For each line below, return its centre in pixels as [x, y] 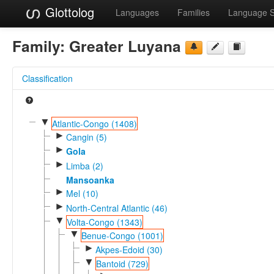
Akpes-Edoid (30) [129, 249]
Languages [137, 12]
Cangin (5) [86, 137]
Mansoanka [90, 180]
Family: [41, 46]
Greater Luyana [125, 46]
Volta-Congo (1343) [104, 222]
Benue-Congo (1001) [122, 236]
